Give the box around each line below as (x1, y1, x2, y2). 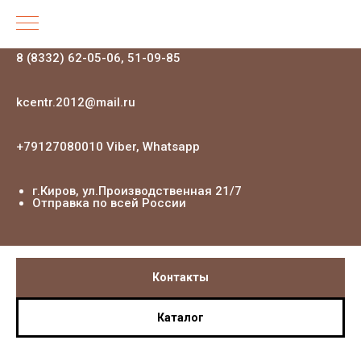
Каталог (157, 310, 204, 324)
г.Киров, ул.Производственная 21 (32, 184, 230, 198)
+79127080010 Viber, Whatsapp (16, 139, 200, 154)
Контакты (152, 271, 209, 284)
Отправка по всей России (32, 196, 186, 210)
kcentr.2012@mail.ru (16, 95, 135, 110)
